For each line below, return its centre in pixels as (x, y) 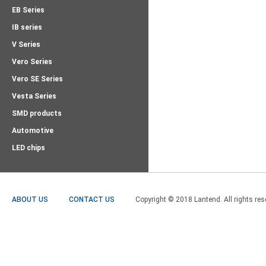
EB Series (28, 10)
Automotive (33, 131)
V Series (26, 45)
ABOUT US (30, 199)
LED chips (28, 148)
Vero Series (32, 62)
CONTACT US (92, 199)
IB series (27, 27)
